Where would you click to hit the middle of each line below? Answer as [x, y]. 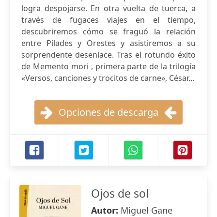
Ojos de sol [120, 193]
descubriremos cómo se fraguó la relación [108, 31]
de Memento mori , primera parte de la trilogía [108, 66]
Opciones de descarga [108, 112]
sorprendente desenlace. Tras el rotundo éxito [108, 55]
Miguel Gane [147, 210]
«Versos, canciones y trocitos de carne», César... [108, 78]
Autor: [106, 210]
